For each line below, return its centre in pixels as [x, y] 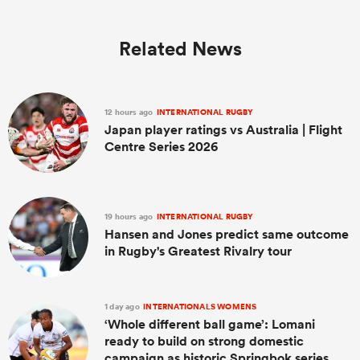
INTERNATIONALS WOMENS [199, 307]
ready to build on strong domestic [204, 341]
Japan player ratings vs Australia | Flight [223, 129]
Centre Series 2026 [161, 146]
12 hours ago [130, 112]
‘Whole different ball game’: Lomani [210, 324]
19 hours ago [130, 216]
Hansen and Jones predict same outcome [227, 234]
